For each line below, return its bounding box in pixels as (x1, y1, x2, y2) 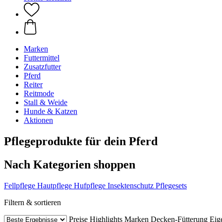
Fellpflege (4, 181, 35, 190)
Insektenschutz (108, 181, 154, 190)
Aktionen (24, 116, 53, 124)
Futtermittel (24, 54, 59, 62)
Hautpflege (37, 181, 72, 190)
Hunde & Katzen (24, 107, 77, 115)
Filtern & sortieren (4, 198, 61, 207)
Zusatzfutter (24, 62, 61, 71)
